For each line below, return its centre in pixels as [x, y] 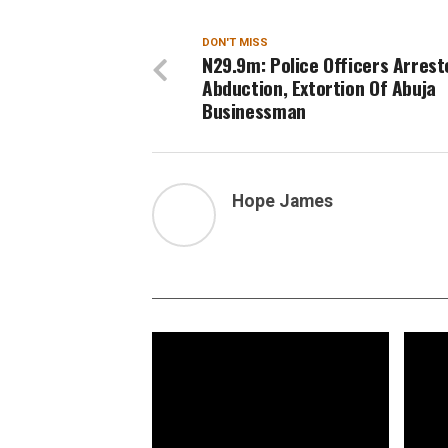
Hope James [282, 201]
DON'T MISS [235, 42]
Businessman [254, 110]
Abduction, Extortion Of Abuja [319, 87]
